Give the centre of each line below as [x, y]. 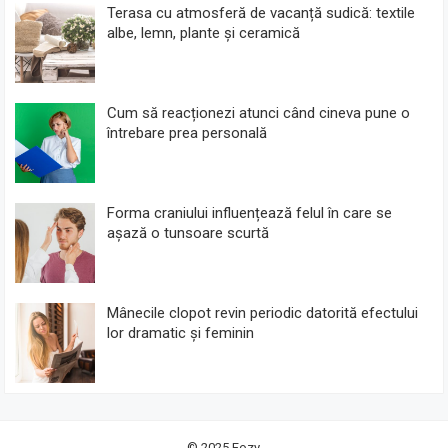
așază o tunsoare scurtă [188, 232]
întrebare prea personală [187, 132]
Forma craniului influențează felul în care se [250, 212]
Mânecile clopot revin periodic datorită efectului [263, 312]
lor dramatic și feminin [181, 332]
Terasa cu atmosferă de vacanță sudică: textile [261, 12]
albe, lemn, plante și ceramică [204, 32]
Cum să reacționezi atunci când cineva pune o [259, 112]
